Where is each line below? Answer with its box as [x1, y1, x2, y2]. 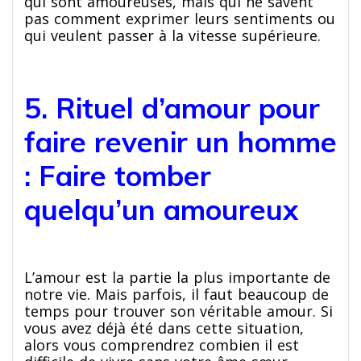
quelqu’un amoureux [24, 191, 298, 227]
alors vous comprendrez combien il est [24, 334, 299, 355]
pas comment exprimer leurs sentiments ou [24, 8, 335, 28]
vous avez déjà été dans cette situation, [24, 317, 304, 338]
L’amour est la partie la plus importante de [24, 267, 330, 287]
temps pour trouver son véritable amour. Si [24, 301, 333, 321]
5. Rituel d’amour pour [24, 89, 320, 126]
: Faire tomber [24, 157, 211, 193]
